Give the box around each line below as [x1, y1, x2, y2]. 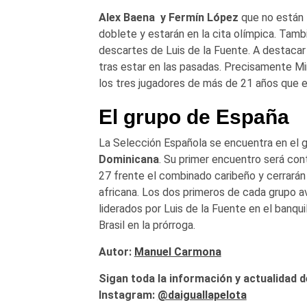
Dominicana [98, 153, 159, 167]
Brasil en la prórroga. [98, 219, 195, 232]
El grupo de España [98, 106, 289, 129]
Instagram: [98, 288, 158, 302]
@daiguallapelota [157, 288, 247, 302]
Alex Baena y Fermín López [98, 11, 238, 25]
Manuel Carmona [134, 245, 221, 259]
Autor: [98, 245, 134, 259]
